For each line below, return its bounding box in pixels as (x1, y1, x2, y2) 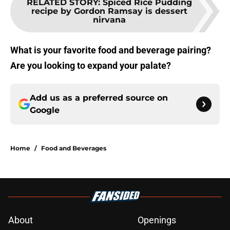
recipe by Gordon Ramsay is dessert (31, 6, 187, 16)
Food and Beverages (41, 144, 106, 152)
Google (30, 105, 60, 116)
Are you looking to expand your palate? (10, 60, 171, 71)
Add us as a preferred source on (30, 93, 168, 103)
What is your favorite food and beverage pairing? (10, 45, 211, 56)
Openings (138, 215, 176, 226)
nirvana (93, 15, 126, 25)
